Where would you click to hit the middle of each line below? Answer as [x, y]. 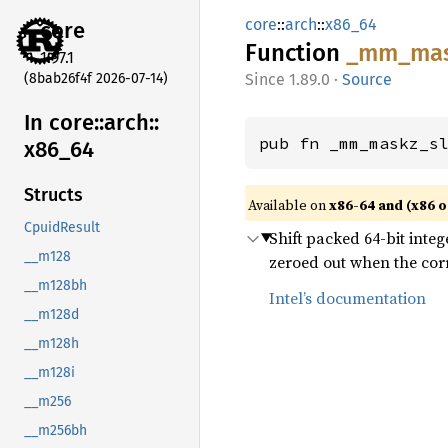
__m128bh [55, 286]
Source [367, 79]
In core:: [64, 122]
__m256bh [55, 431]
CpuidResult [62, 228]
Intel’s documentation [347, 298]
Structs [53, 195]
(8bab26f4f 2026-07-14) [96, 78]
